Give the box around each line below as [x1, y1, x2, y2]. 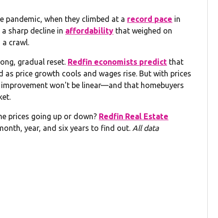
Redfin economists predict [68, 57, 167, 66]
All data [132, 123, 159, 132]
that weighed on [113, 26, 173, 35]
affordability [65, 26, 114, 35]
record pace [127, 14, 173, 23]
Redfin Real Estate [99, 111, 169, 121]
